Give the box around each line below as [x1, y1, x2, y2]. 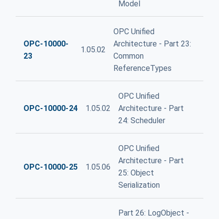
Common [113, 51, 144, 61]
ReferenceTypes [113, 63, 172, 73]
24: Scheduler [118, 115, 165, 125]
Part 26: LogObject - [118, 208, 189, 218]
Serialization [118, 180, 160, 190]
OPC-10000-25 [23, 162, 78, 172]
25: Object [118, 168, 154, 178]
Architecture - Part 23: [113, 39, 191, 48]
